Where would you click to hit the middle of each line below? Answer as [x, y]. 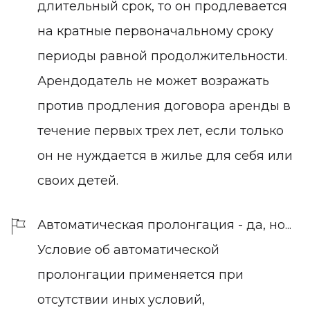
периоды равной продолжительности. [162, 56]
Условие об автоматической [128, 249]
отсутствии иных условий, [121, 299]
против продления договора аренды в [164, 106]
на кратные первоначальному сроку [155, 31]
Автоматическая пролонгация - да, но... [164, 225]
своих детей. [78, 180]
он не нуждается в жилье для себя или [165, 155]
